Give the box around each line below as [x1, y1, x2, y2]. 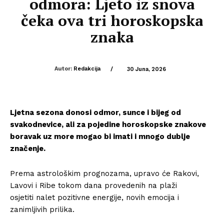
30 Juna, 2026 [126, 65, 166, 72]
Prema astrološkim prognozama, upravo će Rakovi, [10, 168, 199, 178]
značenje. [10, 143, 45, 153]
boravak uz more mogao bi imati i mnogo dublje [10, 131, 190, 141]
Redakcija [73, 65, 100, 72]
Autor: [54, 65, 72, 72]
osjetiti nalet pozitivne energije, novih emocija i [10, 192, 179, 202]
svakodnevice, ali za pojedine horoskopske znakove [10, 119, 206, 129]
